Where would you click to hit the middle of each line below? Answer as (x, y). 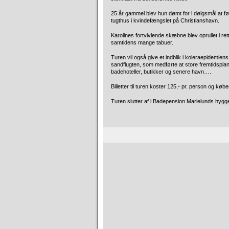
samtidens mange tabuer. (142, 42)
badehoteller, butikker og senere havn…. (161, 72)
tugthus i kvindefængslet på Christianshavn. (165, 20)
